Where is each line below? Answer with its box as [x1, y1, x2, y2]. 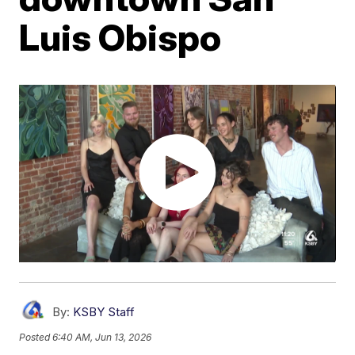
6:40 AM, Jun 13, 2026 [52, 330, 152, 343]
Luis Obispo [19, 15, 222, 59]
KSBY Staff [73, 304, 136, 320]
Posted [19, 330, 53, 343]
